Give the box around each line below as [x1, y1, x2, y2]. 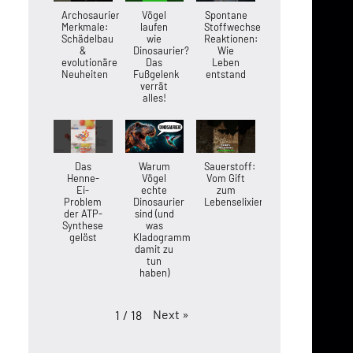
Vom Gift [206, 171, 246, 184]
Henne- [66, 171, 99, 184]
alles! [142, 91, 166, 104]
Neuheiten [61, 67, 108, 80]
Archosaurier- [61, 8, 124, 21]
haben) [139, 266, 169, 279]
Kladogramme [132, 230, 196, 243]
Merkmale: [61, 20, 108, 33]
